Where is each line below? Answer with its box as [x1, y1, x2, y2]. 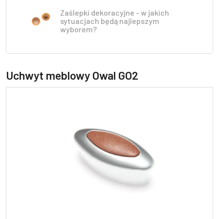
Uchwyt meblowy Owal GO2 [6, 68, 138, 82]
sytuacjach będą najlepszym [60, 16, 159, 25]
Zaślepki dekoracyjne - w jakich [60, 8, 169, 17]
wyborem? [60, 24, 97, 34]
